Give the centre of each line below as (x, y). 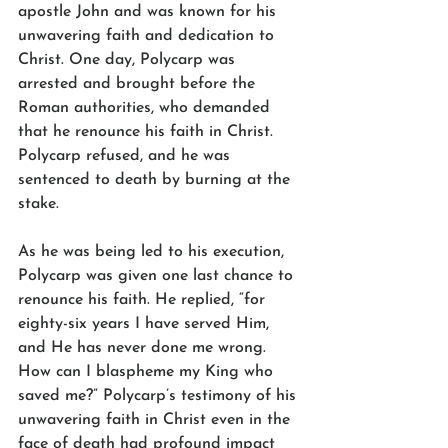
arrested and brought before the (139, 83)
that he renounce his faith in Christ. (148, 131)
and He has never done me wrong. (144, 347)
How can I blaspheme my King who (148, 371)
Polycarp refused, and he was (126, 155)
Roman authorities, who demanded (146, 107)
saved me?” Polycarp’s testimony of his (159, 395)
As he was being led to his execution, (153, 251)
